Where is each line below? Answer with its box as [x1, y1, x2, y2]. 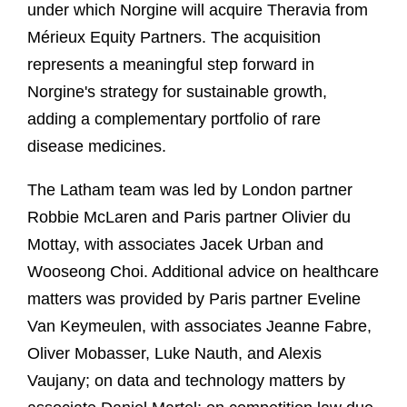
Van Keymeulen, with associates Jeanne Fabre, [27, 316, 372, 335]
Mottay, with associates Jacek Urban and [27, 234, 323, 253]
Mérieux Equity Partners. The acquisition [27, 27, 321, 46]
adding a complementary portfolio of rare [27, 109, 321, 128]
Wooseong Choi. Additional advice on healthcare [27, 262, 379, 281]
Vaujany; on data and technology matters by [27, 371, 345, 390]
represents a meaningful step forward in [27, 55, 314, 74]
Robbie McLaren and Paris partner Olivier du [27, 207, 351, 226]
